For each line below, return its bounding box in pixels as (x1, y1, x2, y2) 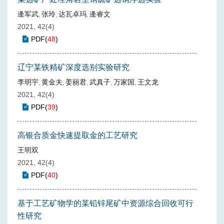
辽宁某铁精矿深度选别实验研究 (17, 63, 129, 71)
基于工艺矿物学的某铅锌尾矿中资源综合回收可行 (17, 199, 193, 207)
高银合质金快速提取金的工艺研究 (17, 131, 137, 139)
